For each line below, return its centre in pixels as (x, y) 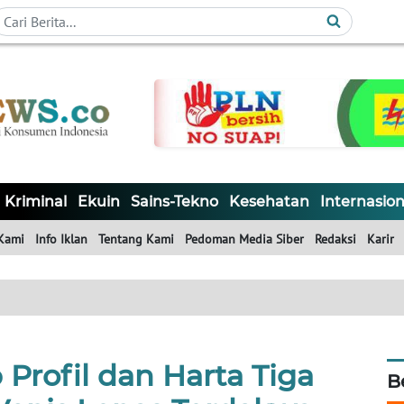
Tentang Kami (136, 239)
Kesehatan (269, 202)
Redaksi (335, 239)
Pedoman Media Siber (244, 239)
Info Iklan (61, 239)
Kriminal (36, 202)
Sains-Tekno (174, 202)
